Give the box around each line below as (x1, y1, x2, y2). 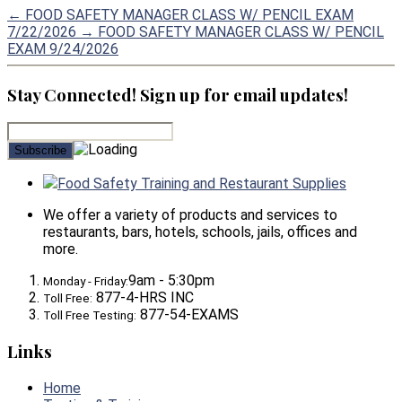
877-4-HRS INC (92, 289, 194, 307)
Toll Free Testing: (43, 309, 136, 323)
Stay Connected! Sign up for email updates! (7, 83, 348, 106)
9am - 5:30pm (128, 272, 214, 290)
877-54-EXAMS (136, 306, 239, 324)
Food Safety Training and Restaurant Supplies (57, 175, 346, 193)
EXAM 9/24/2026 (7, 40, 118, 57)
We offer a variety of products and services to (43, 206, 337, 224)
